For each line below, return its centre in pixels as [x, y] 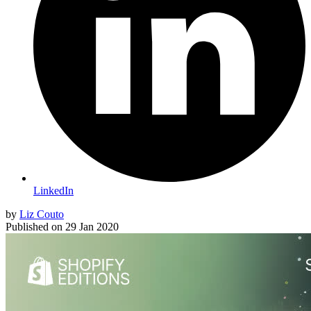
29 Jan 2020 [92, 226]
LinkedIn [53, 190]
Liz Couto [42, 214]
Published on [34, 226]
